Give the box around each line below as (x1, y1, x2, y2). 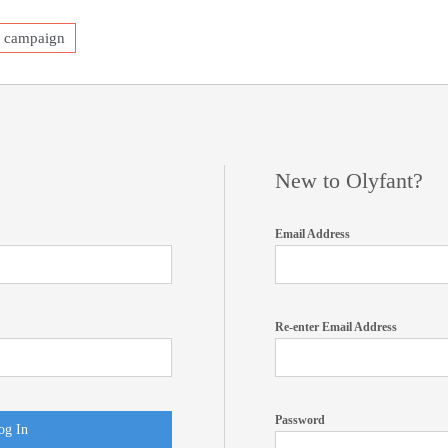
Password (275, 413, 325, 427)
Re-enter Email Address (275, 320, 397, 334)
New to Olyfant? (275, 168, 423, 193)
